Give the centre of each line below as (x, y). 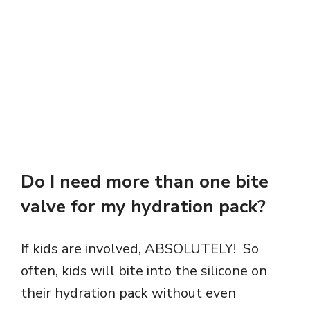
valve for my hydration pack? (148, 207)
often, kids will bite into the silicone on (144, 271)
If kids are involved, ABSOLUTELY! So (140, 249)
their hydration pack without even (128, 293)
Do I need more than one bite (145, 182)
